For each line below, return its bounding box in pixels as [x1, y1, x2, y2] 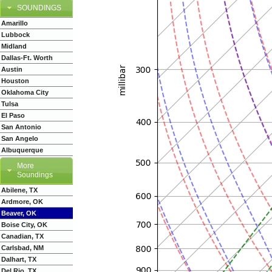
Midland [1, 42, 27, 50]
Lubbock [1, 30, 30, 38]
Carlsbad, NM [1, 244, 44, 252]
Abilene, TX [1, 186, 38, 194]
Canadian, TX [1, 233, 44, 240]
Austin [1, 65, 22, 73]
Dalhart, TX [1, 256, 36, 263]
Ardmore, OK [1, 198, 43, 206]
